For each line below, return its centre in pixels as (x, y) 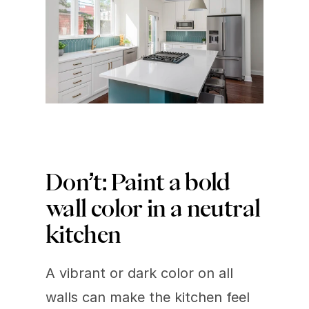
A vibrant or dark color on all (139, 273)
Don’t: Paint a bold (138, 182)
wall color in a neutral (153, 208)
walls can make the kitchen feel (148, 297)
